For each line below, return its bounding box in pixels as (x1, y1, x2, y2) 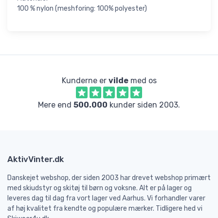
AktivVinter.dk (7, 154, 64, 164)
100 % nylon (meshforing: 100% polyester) (17, 4, 147, 13)
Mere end (38, 100, 73, 109)
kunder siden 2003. (108, 100, 180, 109)
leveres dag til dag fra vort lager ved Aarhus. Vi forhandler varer (7, 194, 205, 202)
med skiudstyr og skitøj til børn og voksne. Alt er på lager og (7, 183, 192, 192)
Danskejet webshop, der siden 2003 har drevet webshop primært (7, 173, 211, 182)
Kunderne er (61, 75, 109, 85)
